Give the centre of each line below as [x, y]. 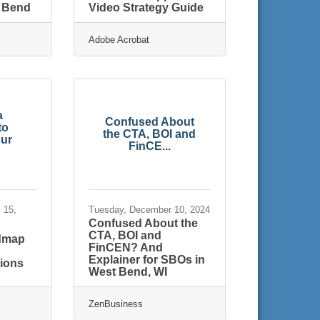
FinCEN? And [125, 247]
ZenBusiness [115, 304]
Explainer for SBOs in [146, 259]
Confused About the [143, 223]
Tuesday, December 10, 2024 [149, 209]
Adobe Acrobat [119, 39]
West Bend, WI [127, 271]
